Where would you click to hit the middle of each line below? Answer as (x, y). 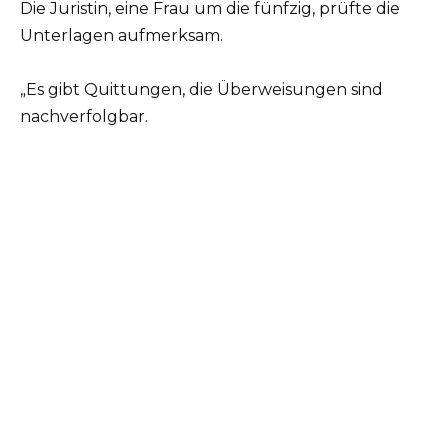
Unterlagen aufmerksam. (121, 35)
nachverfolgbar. (84, 117)
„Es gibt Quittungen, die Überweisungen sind (201, 90)
